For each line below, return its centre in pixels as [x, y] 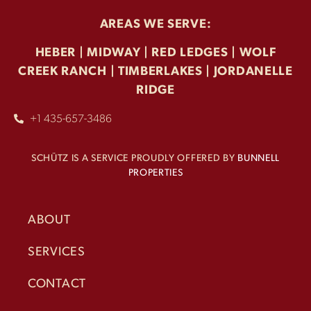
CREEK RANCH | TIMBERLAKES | [116, 72]
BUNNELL [259, 158]
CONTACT [57, 284]
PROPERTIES [155, 173]
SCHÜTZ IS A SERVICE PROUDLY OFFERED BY [134, 158]
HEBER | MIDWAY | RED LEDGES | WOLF [155, 53]
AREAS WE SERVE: [155, 24]
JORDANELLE [253, 72]
